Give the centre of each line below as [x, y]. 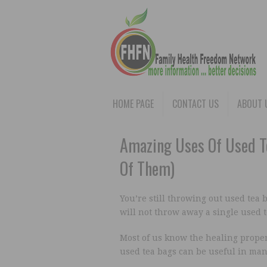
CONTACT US [195, 104]
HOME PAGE [133, 104]
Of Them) [147, 168]
